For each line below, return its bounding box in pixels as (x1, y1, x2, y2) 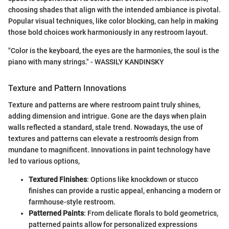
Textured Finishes (29, 175, 87, 184)
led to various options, (8, 156, 80, 165)
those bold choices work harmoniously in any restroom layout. (8, 28, 208, 37)
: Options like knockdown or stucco (87, 175, 198, 184)
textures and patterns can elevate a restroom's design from (8, 134, 198, 143)
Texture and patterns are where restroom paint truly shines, (8, 100, 200, 109)
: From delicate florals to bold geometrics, (84, 209, 218, 217)
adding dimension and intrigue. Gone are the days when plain (8, 111, 207, 120)
